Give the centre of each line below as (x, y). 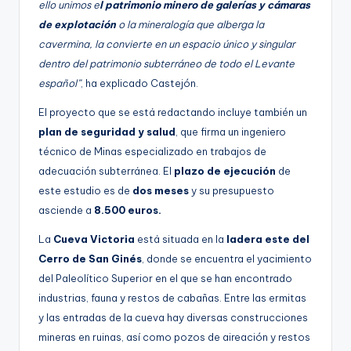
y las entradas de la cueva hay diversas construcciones (173, 318)
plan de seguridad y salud (107, 132)
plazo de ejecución (225, 171)
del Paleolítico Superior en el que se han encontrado (165, 279)
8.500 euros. (128, 210)
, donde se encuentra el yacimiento (227, 259)
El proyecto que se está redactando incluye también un (173, 112)
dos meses (161, 191)
